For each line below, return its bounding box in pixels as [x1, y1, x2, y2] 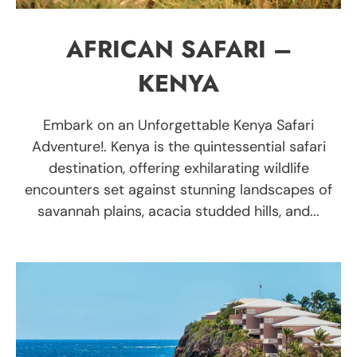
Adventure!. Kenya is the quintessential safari [31, 136, 326, 156]
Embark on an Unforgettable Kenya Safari [43, 115, 314, 135]
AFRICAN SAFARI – [65, 31, 292, 66]
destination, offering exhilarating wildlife [48, 158, 309, 178]
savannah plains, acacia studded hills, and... [37, 201, 320, 221]
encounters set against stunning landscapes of [25, 179, 332, 199]
